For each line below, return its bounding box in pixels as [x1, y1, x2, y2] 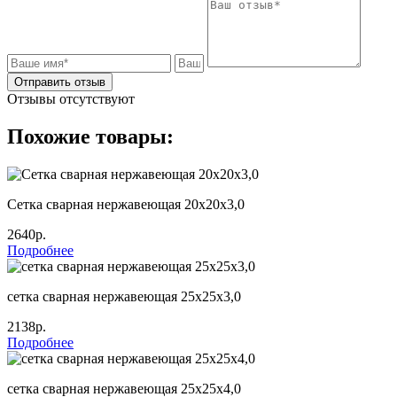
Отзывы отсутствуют [7, 90, 135, 106]
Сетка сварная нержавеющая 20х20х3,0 [7, 196, 245, 212]
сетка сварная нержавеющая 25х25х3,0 [7, 288, 241, 304]
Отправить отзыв [14, 74, 105, 89]
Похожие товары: [7, 124, 174, 148]
